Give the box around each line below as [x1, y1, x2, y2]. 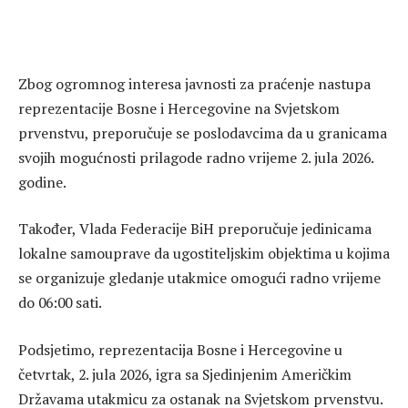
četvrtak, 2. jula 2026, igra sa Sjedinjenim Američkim [18, 363, 352, 384]
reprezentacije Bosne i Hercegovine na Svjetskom [18, 97, 340, 118]
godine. [18, 171, 66, 192]
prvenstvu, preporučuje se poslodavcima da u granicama [18, 122, 387, 143]
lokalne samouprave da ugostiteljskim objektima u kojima [18, 243, 390, 264]
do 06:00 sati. [18, 292, 102, 313]
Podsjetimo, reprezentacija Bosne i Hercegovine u [18, 339, 342, 360]
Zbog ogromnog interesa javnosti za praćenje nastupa [18, 73, 371, 94]
